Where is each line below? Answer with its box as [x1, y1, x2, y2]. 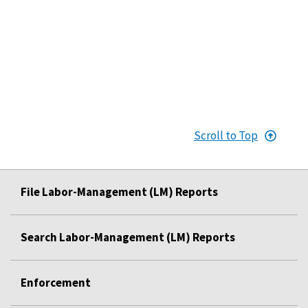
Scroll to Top [194, 127, 258, 143]
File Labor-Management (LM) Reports [21, 184, 218, 199]
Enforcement [21, 274, 91, 290]
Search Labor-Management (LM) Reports [21, 229, 235, 245]
